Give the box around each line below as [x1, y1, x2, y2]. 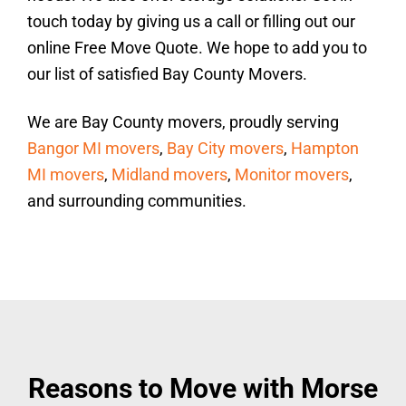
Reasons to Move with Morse [28, 372, 378, 404]
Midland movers [111, 165, 227, 184]
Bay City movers [167, 139, 284, 158]
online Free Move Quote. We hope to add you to [27, 38, 367, 57]
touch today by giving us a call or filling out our [27, 12, 355, 31]
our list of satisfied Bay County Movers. [27, 64, 307, 83]
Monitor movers [235, 165, 349, 184]
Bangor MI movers [27, 139, 159, 158]
